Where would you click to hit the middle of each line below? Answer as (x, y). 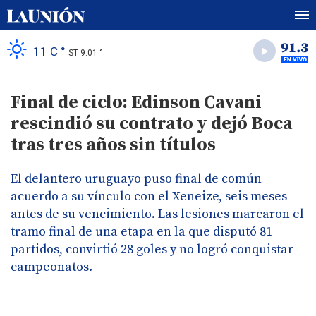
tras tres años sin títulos (113, 145)
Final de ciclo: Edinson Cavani (136, 103)
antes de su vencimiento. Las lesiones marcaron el (157, 214)
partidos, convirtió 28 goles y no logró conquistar (152, 249)
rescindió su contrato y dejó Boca (152, 124)
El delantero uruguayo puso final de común (136, 179)
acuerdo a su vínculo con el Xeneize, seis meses (149, 196)
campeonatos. (51, 267)
